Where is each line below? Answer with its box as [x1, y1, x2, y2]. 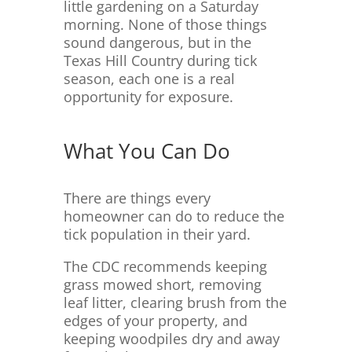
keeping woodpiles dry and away [63, 329, 280, 349]
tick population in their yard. [63, 225, 251, 244]
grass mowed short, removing [63, 275, 262, 295]
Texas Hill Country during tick [63, 51, 257, 71]
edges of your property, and [63, 311, 247, 331]
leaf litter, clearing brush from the [63, 293, 287, 313]
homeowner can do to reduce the [63, 207, 284, 226]
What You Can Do [63, 137, 230, 166]
